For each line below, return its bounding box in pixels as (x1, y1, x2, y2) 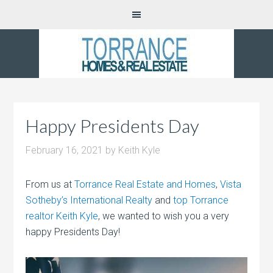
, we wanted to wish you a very (98, 210, 230, 222)
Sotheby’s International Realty (26, 194, 153, 206)
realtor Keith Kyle (26, 210, 99, 222)
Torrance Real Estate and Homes (74, 179, 216, 190)
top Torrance (173, 194, 229, 206)
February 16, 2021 (26, 144, 104, 156)
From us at (26, 179, 75, 190)
